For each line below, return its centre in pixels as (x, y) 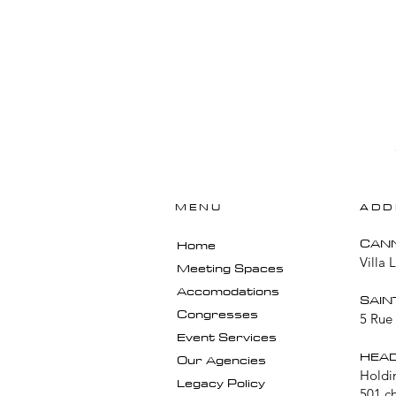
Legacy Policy (221, 383)
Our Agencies (221, 360)
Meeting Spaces (230, 268)
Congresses (217, 314)
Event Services (227, 337)
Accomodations (228, 291)
